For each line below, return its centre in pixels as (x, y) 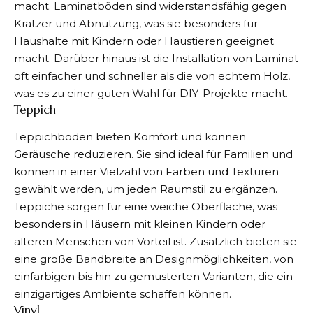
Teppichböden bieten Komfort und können (130, 136)
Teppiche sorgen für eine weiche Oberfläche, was (146, 206)
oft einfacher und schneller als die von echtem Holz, (152, 76)
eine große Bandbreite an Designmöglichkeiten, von (154, 259)
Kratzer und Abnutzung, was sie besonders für (136, 24)
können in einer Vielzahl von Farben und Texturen (146, 171)
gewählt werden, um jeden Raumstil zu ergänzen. (146, 189)
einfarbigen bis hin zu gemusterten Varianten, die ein (153, 276)
